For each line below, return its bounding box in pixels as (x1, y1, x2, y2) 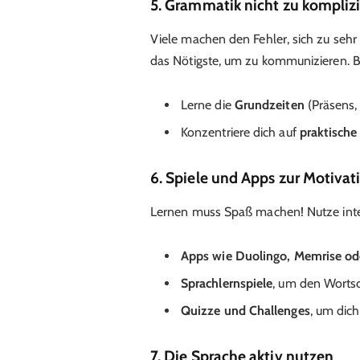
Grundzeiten (234, 97, 305, 113)
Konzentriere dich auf (180, 125, 300, 141)
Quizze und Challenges (180, 303, 310, 319)
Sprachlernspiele (180, 276, 273, 292)
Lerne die (180, 97, 235, 113)
